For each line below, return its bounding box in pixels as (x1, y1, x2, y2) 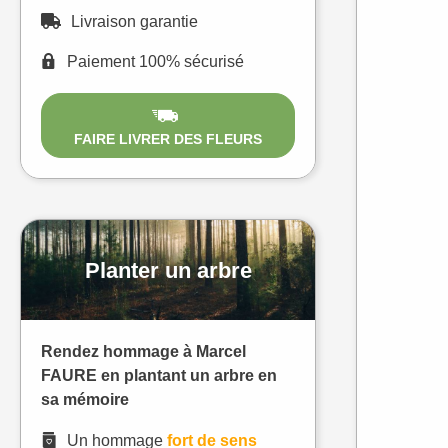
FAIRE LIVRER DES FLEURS (74, 131, 262, 148)
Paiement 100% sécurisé (67, 52, 244, 70)
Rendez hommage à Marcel (41, 343, 246, 361)
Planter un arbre (84, 257, 252, 283)
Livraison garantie (71, 12, 198, 30)
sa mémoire (41, 391, 129, 409)
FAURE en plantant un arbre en (41, 367, 277, 385)
